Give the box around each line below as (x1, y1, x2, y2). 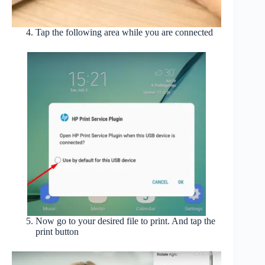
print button (35, 226, 79, 237)
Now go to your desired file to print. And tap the (35, 215, 215, 226)
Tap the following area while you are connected (35, 27, 213, 37)
